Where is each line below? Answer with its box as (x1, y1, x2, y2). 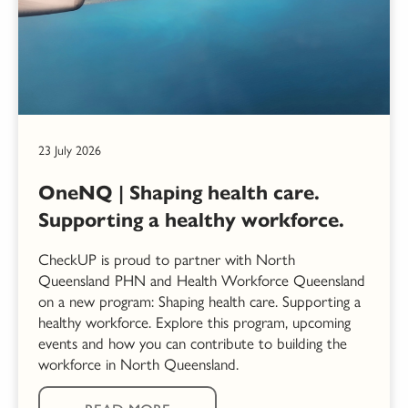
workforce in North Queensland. (38, 355, 239, 374)
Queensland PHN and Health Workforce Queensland (38, 271, 365, 291)
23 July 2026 (38, 143, 101, 159)
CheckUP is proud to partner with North (38, 250, 295, 270)
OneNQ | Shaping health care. (38, 180, 320, 206)
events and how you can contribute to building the (38, 334, 347, 353)
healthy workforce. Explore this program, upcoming (38, 313, 351, 332)
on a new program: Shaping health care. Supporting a (38, 292, 361, 311)
